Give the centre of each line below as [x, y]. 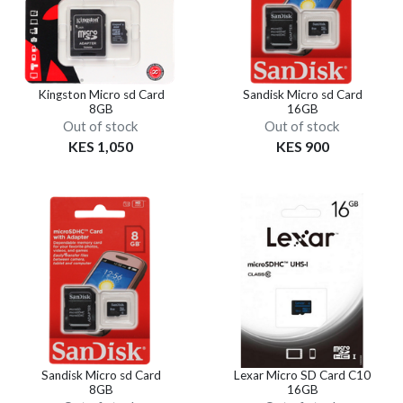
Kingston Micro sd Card [101, 94]
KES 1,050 [101, 146]
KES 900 [302, 146]
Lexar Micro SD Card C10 [302, 375]
